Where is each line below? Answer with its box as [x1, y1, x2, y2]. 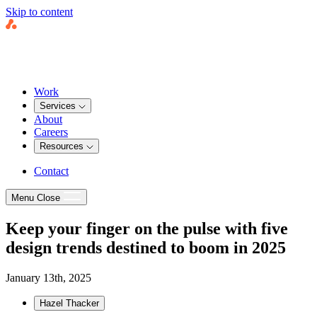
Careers [34, 126, 68, 138]
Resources [40, 141, 86, 151]
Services [40, 100, 79, 111]
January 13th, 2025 [6, 271, 91, 284]
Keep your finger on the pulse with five [6, 219, 288, 238]
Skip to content [6, 6, 73, 18]
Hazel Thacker [40, 297, 99, 309]
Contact [34, 165, 69, 177]
